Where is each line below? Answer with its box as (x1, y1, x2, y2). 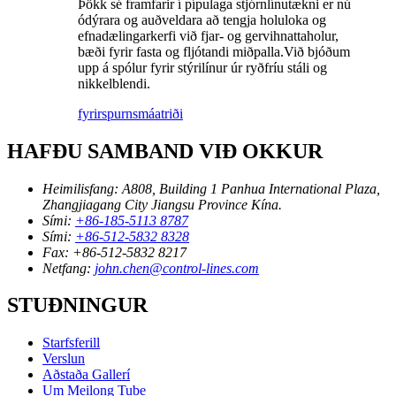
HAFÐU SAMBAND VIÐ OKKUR (7, 139, 323, 163)
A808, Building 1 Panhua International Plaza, (122, 180, 380, 196)
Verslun (42, 351, 85, 367)
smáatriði (133, 105, 183, 121)
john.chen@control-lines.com (95, 260, 259, 276)
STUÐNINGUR (7, 293, 148, 317)
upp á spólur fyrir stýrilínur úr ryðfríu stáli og (78, 59, 327, 75)
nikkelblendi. (78, 75, 150, 91)
